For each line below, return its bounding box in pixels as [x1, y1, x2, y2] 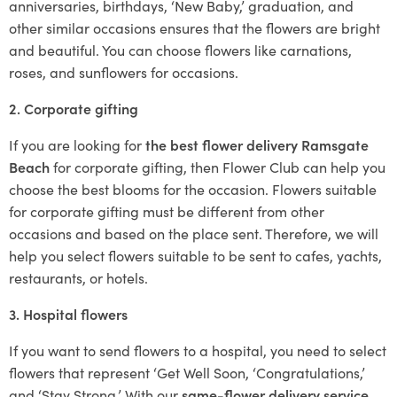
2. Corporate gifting [9, 97, 138, 118]
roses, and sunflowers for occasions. [9, 61, 238, 82]
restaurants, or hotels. [9, 267, 148, 287]
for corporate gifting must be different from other [9, 200, 324, 221]
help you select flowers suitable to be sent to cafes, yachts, [9, 245, 382, 265]
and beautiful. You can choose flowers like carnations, [9, 39, 352, 59]
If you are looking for [9, 134, 145, 154]
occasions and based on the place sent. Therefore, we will [9, 222, 378, 243]
